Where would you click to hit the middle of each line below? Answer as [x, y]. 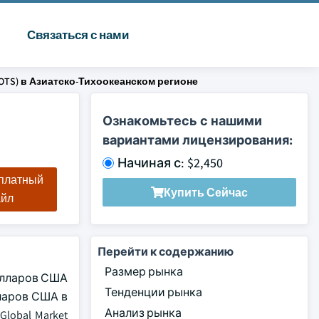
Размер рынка [144, 272]
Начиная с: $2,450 [170, 163]
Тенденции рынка [153, 292]
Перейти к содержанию [166, 252]
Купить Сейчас [206, 192]
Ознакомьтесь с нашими [182, 121]
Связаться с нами [78, 35]
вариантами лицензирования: [198, 140]
